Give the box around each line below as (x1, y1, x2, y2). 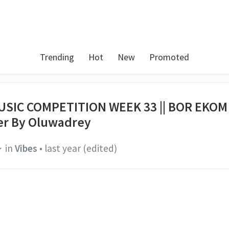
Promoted (149, 51, 189, 63)
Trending (40, 51, 74, 63)
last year (44, 142, 81, 154)
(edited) (82, 142, 117, 154)
